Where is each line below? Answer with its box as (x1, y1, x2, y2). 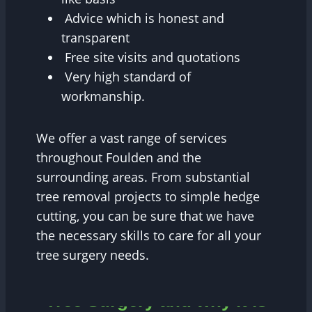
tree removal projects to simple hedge (36, 188, 260, 205)
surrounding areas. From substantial (36, 169, 250, 186)
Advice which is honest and (61, 10, 224, 27)
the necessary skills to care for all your (36, 227, 261, 244)
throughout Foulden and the (36, 149, 201, 166)
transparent (61, 29, 130, 47)
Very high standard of (61, 68, 191, 86)
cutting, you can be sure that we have (36, 208, 254, 225)
